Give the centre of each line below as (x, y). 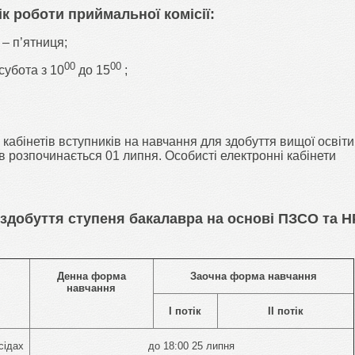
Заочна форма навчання (253, 276)
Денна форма (91, 276)
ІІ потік (285, 311)
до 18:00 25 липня (191, 345)
